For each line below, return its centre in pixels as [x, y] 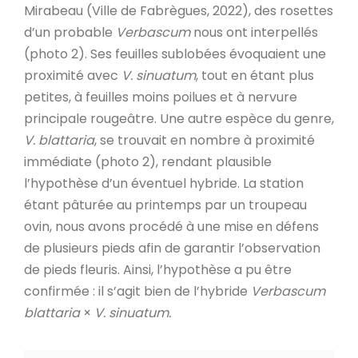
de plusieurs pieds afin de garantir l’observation [172, 248]
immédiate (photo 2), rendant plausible [148, 161]
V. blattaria [59, 140]
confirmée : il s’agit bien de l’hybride [137, 291]
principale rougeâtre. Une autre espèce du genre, [179, 118]
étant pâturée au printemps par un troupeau [165, 205]
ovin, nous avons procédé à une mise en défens [171, 226]
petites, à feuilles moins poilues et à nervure [161, 97]
